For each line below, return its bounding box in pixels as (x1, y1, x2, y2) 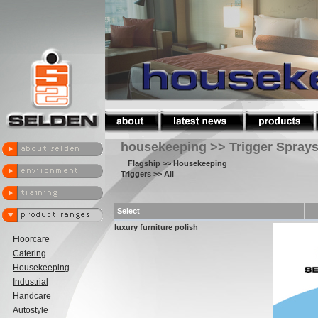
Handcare (13, 291, 51, 301)
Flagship (128, 159, 160, 168)
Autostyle (13, 305, 48, 315)
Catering (13, 248, 46, 258)
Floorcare (13, 234, 50, 244)
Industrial (13, 277, 48, 287)
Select (117, 207, 140, 215)
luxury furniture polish (114, 223, 198, 231)
